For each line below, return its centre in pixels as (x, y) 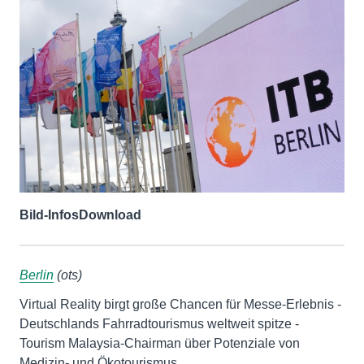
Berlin (37, 275)
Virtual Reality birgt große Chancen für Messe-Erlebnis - (180, 304)
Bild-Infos (49, 214)
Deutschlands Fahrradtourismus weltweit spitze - (159, 323)
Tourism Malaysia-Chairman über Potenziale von (160, 343)
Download (110, 214)
